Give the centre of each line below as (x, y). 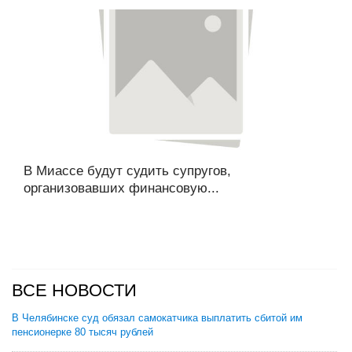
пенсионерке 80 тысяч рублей (82, 332)
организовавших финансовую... (121, 188)
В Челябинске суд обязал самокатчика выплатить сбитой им (157, 318)
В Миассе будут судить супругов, (127, 171)
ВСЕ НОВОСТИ (74, 290)
